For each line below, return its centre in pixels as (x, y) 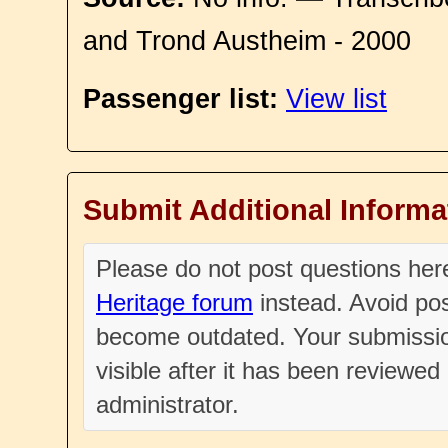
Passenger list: (180, 99)
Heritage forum (174, 302)
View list (336, 99)
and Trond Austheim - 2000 (247, 41)
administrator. (167, 404)
